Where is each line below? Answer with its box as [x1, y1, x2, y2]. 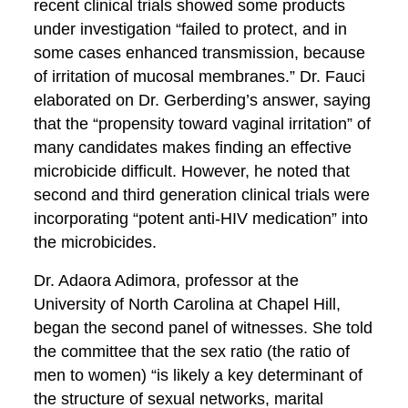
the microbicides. [34, 233, 158, 251]
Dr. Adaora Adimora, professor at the [34, 271, 300, 290]
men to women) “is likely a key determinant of [34, 366, 363, 384]
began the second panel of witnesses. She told [34, 319, 373, 337]
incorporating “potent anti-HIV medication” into [34, 209, 369, 228]
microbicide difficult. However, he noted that [34, 162, 351, 180]
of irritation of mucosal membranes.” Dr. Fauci [34, 67, 366, 86]
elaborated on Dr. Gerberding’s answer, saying [34, 91, 372, 109]
